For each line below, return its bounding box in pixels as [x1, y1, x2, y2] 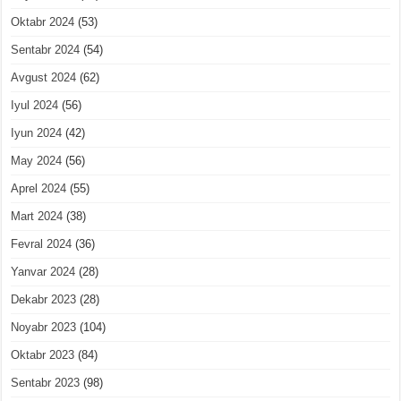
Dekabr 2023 [11, 292, 77, 306]
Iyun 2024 [11, 125, 63, 140]
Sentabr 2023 [11, 375, 81, 389]
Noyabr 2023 [11, 320, 77, 334]
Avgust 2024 [11, 70, 77, 84]
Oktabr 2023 [11, 347, 75, 362]
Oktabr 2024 [11, 14, 75, 29]
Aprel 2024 [11, 181, 67, 195]
